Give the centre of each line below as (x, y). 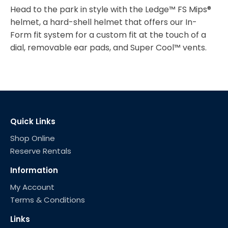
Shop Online (33, 138)
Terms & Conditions (48, 200)
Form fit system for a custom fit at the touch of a (108, 35)
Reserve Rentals (41, 151)
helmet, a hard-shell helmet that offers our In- (104, 22)
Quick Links (33, 122)
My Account (32, 187)
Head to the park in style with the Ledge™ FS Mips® (111, 10)
